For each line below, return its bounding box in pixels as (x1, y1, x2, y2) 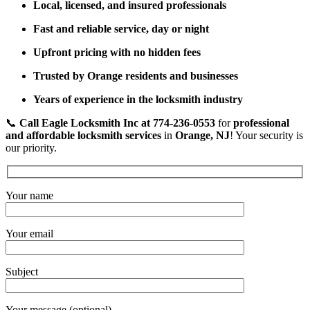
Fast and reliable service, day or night (33, 22, 209, 35)
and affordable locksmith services (6, 129, 161, 141)
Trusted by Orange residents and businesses (33, 69, 238, 82)
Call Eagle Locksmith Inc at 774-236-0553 (19, 116, 215, 129)
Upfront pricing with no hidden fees (33, 46, 201, 58)
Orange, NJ (175, 129, 230, 141)
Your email (6, 228, 53, 240)
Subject (6, 266, 38, 278)
